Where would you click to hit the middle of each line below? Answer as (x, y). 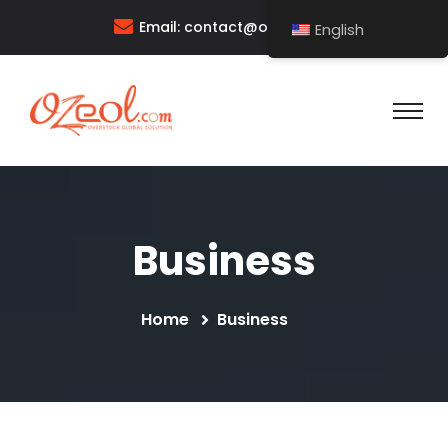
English (339, 30)
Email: (161, 27)
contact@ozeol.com (259, 27)
